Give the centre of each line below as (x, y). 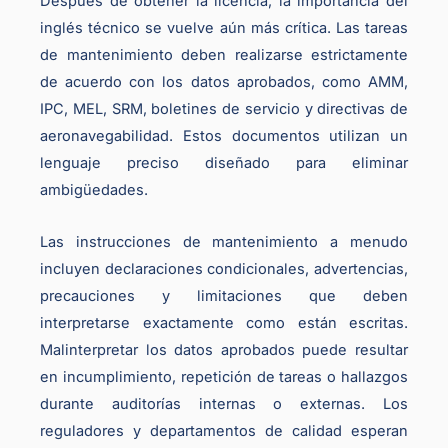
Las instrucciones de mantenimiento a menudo (224, 242)
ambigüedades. (94, 189)
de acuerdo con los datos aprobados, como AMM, (224, 81)
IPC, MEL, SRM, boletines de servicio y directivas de (224, 108)
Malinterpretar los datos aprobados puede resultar (224, 350)
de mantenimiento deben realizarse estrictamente (224, 54)
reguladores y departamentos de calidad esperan (224, 431)
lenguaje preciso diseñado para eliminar (224, 162)
